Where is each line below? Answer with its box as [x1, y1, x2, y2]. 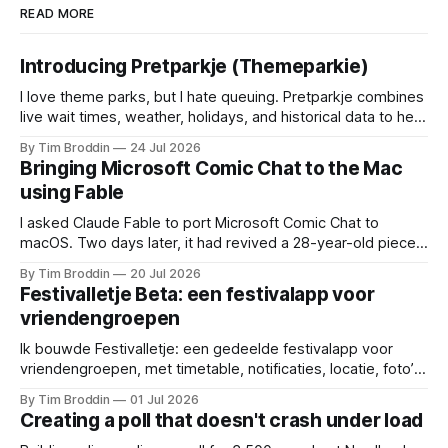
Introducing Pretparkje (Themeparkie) [20, 54, 369, 78]
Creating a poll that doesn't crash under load [20, 408, 424, 432]
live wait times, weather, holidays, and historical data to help [20, 107, 426, 126]
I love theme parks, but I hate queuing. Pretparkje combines [20, 87, 424, 106]
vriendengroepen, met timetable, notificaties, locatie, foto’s [20, 359, 421, 378]
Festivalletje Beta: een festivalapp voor [20, 282, 375, 306]
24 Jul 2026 [130, 139, 201, 155]
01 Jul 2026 [130, 391, 199, 407]
